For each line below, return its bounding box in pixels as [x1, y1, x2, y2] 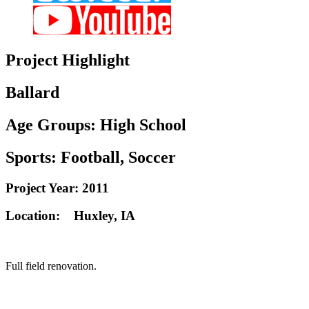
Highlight [58, 50, 130, 69]
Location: [6, 208, 60, 223]
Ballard [6, 83, 59, 101]
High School [100, 115, 186, 134]
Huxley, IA [74, 208, 136, 223]
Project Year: [6, 180, 79, 195]
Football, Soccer [61, 148, 176, 166]
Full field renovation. [6, 259, 97, 272]
